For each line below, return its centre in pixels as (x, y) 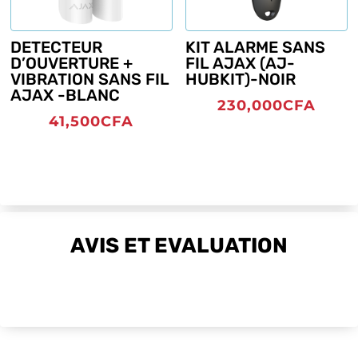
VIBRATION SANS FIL (90, 79)
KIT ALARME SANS (256, 47)
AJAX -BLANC (65, 95)
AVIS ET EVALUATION (179, 246)
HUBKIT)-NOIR (241, 79)
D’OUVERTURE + (72, 63)
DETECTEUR (56, 47)
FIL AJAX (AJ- (241, 63)
